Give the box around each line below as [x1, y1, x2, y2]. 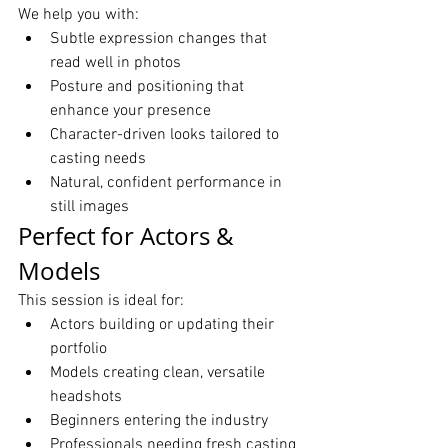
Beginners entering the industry [50, 411, 268, 432]
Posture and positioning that [50, 77, 248, 98]
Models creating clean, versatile [50, 363, 269, 384]
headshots [50, 387, 122, 408]
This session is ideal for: [18, 291, 184, 312]
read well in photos [50, 53, 181, 74]
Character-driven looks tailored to [50, 125, 283, 146]
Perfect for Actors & [18, 220, 240, 253]
